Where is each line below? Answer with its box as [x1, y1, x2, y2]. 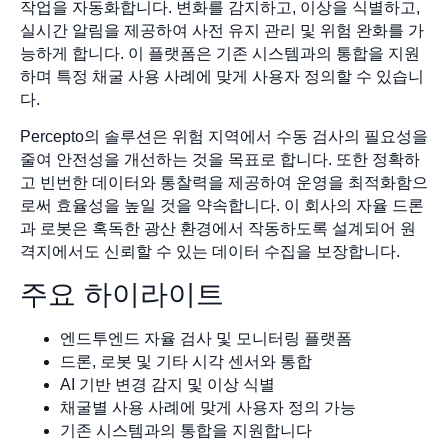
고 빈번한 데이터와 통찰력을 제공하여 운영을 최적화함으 [20, 174, 428, 192]
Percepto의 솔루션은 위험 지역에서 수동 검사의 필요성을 [20, 128, 428, 146]
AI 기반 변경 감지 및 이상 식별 [60, 375, 275, 393]
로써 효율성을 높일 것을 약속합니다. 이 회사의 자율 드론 [20, 197, 424, 215]
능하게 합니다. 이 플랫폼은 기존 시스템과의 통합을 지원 [20, 44, 420, 62]
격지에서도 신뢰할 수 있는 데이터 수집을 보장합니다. [20, 243, 400, 261]
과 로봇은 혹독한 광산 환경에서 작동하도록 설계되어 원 [20, 220, 416, 238]
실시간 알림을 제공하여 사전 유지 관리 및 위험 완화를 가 [20, 21, 424, 39]
